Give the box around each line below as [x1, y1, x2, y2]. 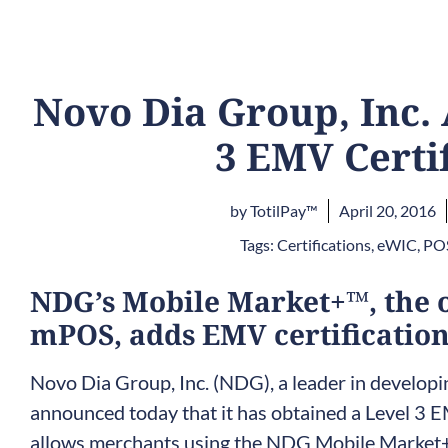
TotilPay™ [246, 201, 318, 220]
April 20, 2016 [338, 201, 436, 220]
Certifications [276, 235, 371, 254]
